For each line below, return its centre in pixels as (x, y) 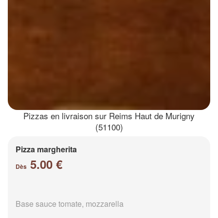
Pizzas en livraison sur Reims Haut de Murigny (109, 115)
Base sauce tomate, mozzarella (70, 203)
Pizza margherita (46, 149)
